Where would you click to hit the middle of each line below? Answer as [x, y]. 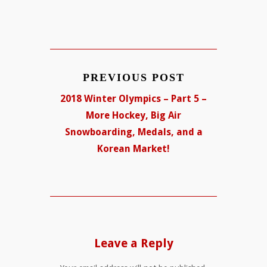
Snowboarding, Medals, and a [133, 132]
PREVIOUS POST [133, 78]
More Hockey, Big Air [133, 116]
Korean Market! [133, 149]
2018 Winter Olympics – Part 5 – [133, 99]
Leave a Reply [133, 243]
